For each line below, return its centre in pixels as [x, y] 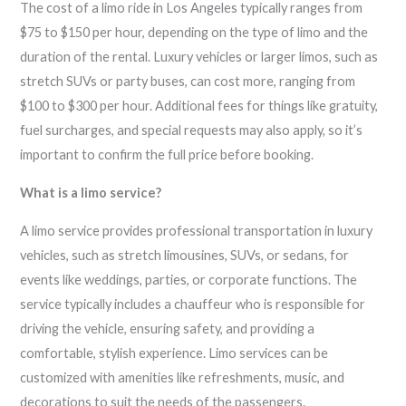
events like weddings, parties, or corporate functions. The [189, 279]
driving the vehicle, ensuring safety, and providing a [168, 328]
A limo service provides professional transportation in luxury [197, 230]
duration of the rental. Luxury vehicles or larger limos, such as [199, 57]
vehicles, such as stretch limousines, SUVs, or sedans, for [185, 255]
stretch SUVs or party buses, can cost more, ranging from [188, 82]
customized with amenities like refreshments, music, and [183, 377]
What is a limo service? [91, 193]
